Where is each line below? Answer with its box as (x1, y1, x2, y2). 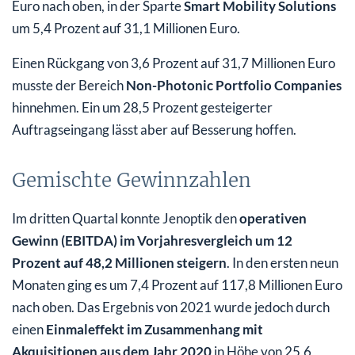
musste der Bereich (12, 76, 126, 94)
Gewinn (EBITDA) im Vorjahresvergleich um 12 (12, 231, 292, 249)
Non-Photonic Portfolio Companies (126, 76, 342, 94)
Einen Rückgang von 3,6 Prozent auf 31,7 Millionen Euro (12, 54, 335, 71)
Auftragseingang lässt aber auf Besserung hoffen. (12, 120, 296, 138)
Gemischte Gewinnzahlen (12, 167, 251, 193)
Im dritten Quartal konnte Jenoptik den (12, 209, 239, 227)
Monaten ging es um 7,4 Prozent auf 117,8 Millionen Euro (12, 276, 342, 293)
